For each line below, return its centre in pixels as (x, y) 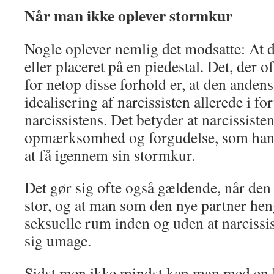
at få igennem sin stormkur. (110, 155)
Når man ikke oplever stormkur (128, 15)
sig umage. (58, 240)
